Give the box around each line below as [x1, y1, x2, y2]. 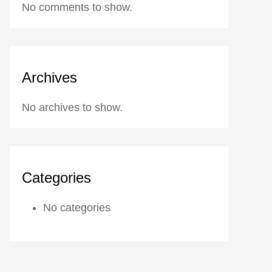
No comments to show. [22, 1, 132, 14]
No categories [43, 202, 110, 214]
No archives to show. [22, 101, 123, 114]
